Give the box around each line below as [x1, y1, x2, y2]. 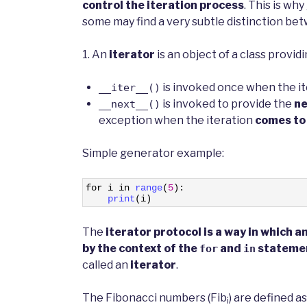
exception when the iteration [99, 114, 255, 127]
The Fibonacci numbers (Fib [82, 291, 227, 305]
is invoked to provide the [160, 97, 294, 111]
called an [82, 258, 130, 272]
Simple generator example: [82, 147, 224, 160]
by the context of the [82, 242, 199, 256]
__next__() [99, 98, 160, 111]
